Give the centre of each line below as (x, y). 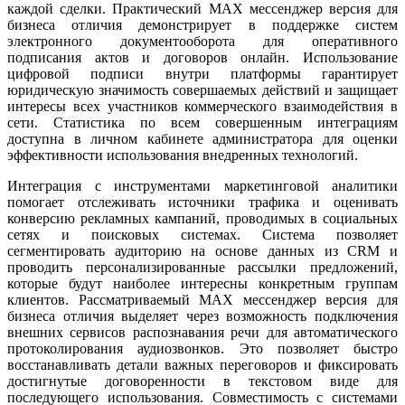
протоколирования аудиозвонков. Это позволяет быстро (202, 348)
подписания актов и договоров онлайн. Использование (202, 57)
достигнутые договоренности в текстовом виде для (202, 381)
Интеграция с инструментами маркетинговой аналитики (202, 185)
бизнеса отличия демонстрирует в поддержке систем (202, 24)
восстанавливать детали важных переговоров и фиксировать (202, 364)
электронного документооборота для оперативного (202, 41)
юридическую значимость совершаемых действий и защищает (202, 89)
